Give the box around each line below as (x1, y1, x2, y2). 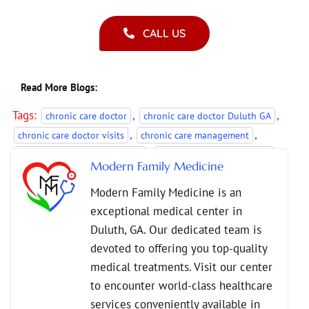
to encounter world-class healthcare (90, 277, 272, 293)
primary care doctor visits (157, 186, 264, 199)
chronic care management (140, 128, 249, 141)
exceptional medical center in (90, 203, 242, 219)
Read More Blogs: (21, 80, 97, 94)
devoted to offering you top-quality (90, 240, 267, 256)
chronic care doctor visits (17, 128, 124, 141)
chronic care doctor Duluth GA (143, 109, 271, 122)
